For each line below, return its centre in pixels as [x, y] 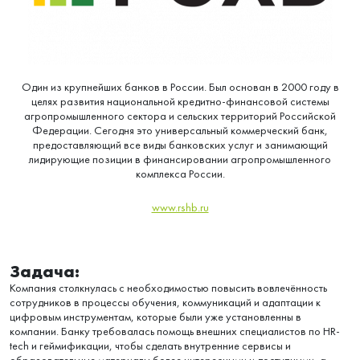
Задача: [45, 272]
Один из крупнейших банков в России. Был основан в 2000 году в [180, 87]
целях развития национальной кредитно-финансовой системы [180, 101]
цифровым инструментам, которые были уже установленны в [155, 317]
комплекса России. [180, 174]
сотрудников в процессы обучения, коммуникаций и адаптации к [165, 303]
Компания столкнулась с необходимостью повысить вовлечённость [168, 288]
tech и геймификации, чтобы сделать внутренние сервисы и [150, 346]
